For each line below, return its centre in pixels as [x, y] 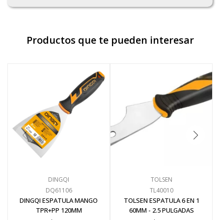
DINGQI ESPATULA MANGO [59, 200]
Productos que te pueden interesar [110, 40]
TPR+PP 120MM [59, 210]
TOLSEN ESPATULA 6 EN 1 [161, 200]
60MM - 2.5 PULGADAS [161, 210]
